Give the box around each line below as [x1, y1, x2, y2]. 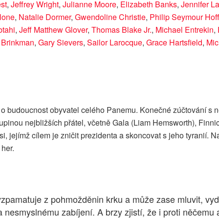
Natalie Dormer [19, 11, 71, 22]
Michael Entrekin [155, 23, 214, 35]
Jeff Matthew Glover [19, 23, 88, 35]
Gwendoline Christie [75, 11, 146, 22]
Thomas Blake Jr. [91, 23, 152, 35]
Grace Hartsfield [146, 36, 202, 48]
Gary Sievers [38, 36, 83, 48]
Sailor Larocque [87, 36, 142, 48]
